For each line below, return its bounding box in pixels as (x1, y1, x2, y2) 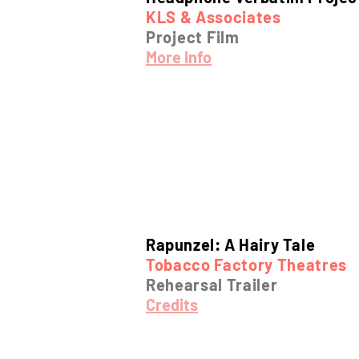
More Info (146, 47, 212, 67)
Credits (146, 295, 198, 314)
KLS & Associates (146, 7, 281, 26)
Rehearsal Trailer (146, 275, 278, 294)
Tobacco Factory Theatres (146, 255, 347, 274)
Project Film (146, 27, 240, 46)
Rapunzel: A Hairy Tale (146, 235, 316, 254)
